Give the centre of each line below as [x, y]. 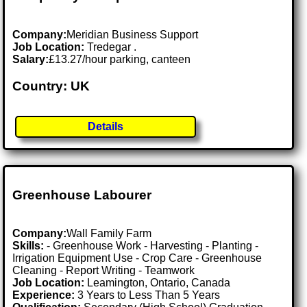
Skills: [28, 246]
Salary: [31, 59]
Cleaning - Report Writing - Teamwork [104, 271]
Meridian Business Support [133, 34]
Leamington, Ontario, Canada [159, 283]
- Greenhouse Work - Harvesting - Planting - [151, 246]
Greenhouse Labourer [82, 195]
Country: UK [51, 86]
